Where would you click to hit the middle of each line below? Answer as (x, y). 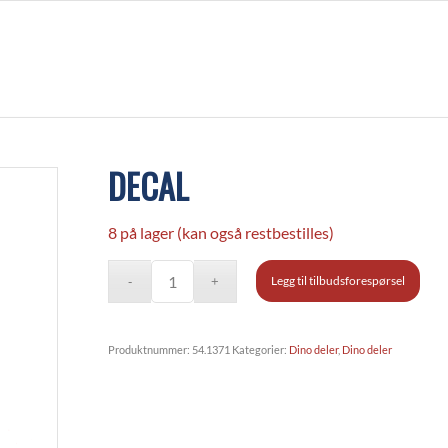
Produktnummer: (150, 349)
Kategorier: (261, 349)
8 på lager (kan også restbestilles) (221, 232)
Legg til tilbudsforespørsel (338, 280)
